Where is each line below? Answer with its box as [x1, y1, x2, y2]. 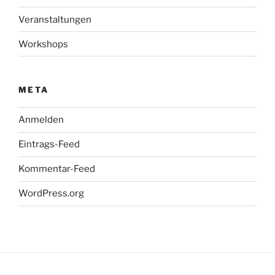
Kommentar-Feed [18, 163, 95, 175]
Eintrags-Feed [18, 139, 80, 150]
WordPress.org [18, 188, 84, 199]
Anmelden [18, 114, 64, 126]
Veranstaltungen [18, 14, 91, 25]
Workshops [18, 38, 68, 50]
